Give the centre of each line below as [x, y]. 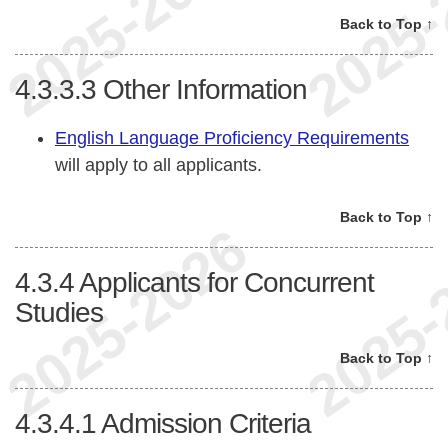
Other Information [205, 90]
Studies [59, 312]
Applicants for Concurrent [226, 282]
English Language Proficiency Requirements [232, 137]
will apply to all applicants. [158, 164]
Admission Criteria [206, 423]
